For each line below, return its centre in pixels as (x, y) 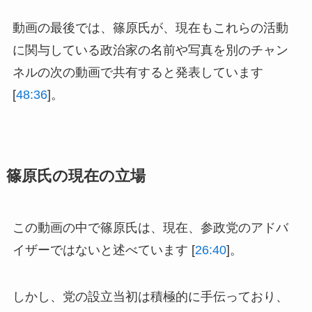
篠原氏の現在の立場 (76, 176)
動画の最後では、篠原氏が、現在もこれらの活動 (150, 28)
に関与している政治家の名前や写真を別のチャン (150, 50)
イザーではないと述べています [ (103, 250)
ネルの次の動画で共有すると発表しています (138, 72)
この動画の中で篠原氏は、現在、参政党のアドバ (150, 227)
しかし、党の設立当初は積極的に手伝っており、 (150, 297)
